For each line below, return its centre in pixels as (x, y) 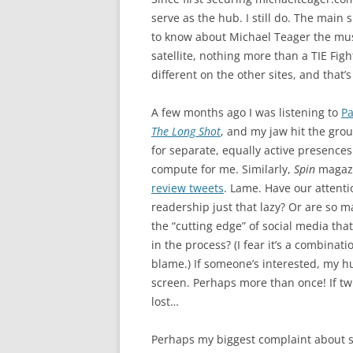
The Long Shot (186, 131)
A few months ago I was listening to (246, 112)
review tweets (188, 188)
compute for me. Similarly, (223, 169)
